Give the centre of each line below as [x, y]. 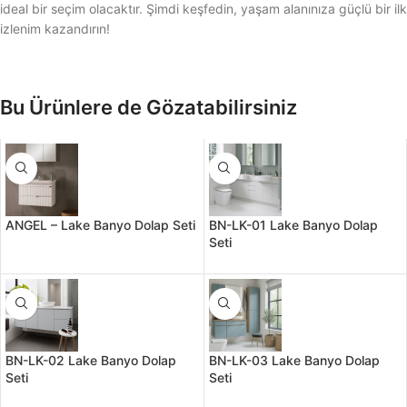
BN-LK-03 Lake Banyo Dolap [294, 360]
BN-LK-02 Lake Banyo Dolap [91, 360]
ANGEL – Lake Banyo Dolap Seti [100, 224]
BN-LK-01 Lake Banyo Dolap [293, 224]
